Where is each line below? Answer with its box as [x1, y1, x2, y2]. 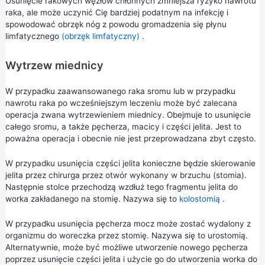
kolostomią [179, 193, 220, 203]
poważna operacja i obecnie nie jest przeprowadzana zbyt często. [5, 133, 256, 143]
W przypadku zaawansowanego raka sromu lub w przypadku [5, 86, 235, 96]
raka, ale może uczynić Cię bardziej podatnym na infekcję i [5, 8, 228, 17]
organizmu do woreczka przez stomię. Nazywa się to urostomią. [5, 230, 248, 240]
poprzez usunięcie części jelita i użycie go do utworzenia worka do [5, 254, 257, 264]
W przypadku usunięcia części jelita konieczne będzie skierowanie [5, 158, 256, 168]
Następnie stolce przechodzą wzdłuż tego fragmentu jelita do [5, 182, 238, 192]
